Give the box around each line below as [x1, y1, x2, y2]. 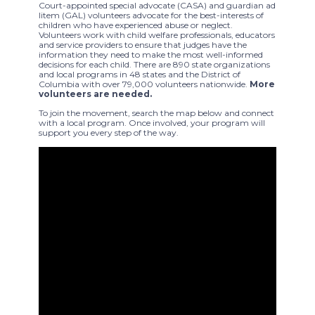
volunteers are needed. [39, 89, 152, 100]
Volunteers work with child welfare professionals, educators [39, 30, 275, 41]
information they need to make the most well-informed [39, 49, 263, 60]
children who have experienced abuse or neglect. [39, 20, 233, 31]
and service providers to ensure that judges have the [39, 39, 247, 51]
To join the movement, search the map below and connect [39, 107, 274, 118]
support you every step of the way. [39, 127, 179, 138]
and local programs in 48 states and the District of [39, 69, 240, 80]
